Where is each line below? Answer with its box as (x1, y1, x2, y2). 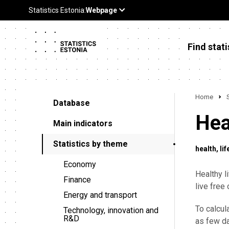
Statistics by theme (53, 139, 128, 149)
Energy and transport (63, 190, 137, 200)
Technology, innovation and (63, 205, 158, 215)
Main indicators (53, 119, 112, 128)
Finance (63, 175, 91, 185)
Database (53, 98, 90, 108)
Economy (63, 159, 96, 169)
